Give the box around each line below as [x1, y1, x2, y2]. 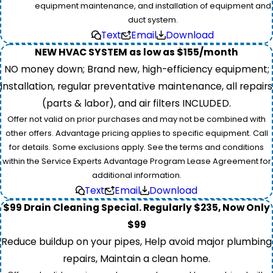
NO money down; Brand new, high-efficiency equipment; [4, 62, 269, 76]
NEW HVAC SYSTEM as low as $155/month [35, 45, 238, 58]
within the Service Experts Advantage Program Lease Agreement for [2, 155, 271, 167]
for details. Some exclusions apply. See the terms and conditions [9, 141, 264, 153]
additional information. [91, 169, 182, 181]
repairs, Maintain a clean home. [63, 252, 210, 265]
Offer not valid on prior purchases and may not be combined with [7, 113, 266, 125]
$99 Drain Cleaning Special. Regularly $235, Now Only [3, 200, 270, 214]
